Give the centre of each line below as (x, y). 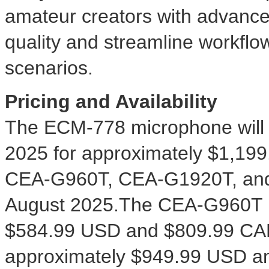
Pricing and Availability (111, 102)
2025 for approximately (106, 153)
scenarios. (49, 68)
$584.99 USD (63, 231)
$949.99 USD (189, 257)
